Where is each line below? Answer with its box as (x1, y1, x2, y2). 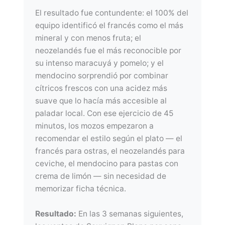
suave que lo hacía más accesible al (35, 96, 167, 106)
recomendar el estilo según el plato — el (35, 134, 183, 144)
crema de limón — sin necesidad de (35, 171, 167, 181)
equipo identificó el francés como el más (35, 21, 184, 31)
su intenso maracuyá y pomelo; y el (35, 58, 164, 68)
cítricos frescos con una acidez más (35, 83, 168, 93)
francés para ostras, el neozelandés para (35, 146, 185, 156)
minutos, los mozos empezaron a (35, 121, 154, 131)
